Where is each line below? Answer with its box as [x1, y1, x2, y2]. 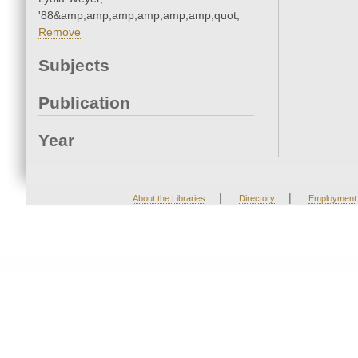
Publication [38, 93, 130, 113]
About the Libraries [132, 193, 205, 204]
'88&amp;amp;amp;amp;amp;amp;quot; [38, 9, 240, 22]
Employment [308, 193, 356, 204]
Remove [38, 26, 81, 39]
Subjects [38, 56, 109, 75]
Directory [238, 193, 275, 204]
